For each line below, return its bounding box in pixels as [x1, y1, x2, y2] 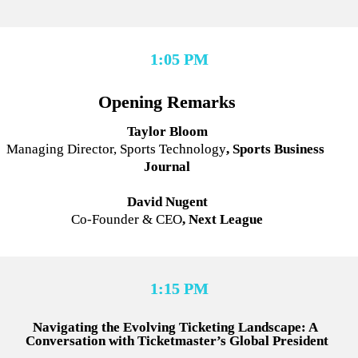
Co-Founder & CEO [71, 212, 183, 228]
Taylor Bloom [126, 124, 208, 140]
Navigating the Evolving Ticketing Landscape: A [32, 319, 318, 335]
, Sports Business [226, 141, 325, 157]
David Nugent [126, 194, 208, 210]
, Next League [182, 212, 264, 228]
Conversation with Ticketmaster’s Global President [25, 332, 328, 348]
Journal [144, 159, 191, 175]
